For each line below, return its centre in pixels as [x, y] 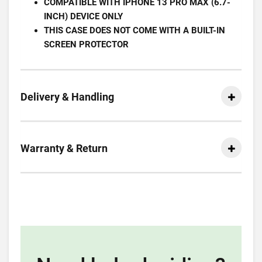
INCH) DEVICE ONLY [83, 16]
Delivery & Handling [67, 97]
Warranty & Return [64, 148]
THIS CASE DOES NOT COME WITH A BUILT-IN [135, 30]
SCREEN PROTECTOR [86, 44]
